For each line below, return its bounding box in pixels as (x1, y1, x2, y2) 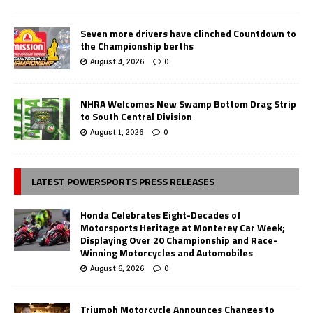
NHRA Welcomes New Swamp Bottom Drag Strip (80, 96, 296, 112)
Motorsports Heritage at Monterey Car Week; (80, 220, 285, 235)
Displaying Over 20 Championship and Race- (80, 233, 277, 248)
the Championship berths (80, 38, 194, 54)
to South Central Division (80, 109, 192, 124)
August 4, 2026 (90, 57, 144, 67)
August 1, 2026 (90, 127, 143, 138)
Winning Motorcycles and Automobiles (80, 245, 253, 261)
